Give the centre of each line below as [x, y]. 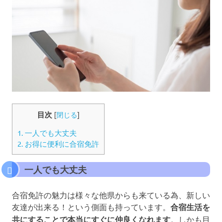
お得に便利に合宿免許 [61, 143]
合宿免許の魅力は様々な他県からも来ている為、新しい [111, 194]
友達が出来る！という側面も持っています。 [91, 206]
